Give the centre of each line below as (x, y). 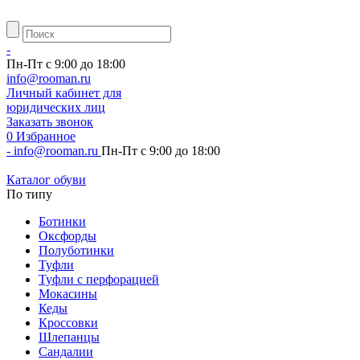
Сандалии (66, 352)
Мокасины (68, 294)
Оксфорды (67, 236)
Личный (29, 93)
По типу (29, 194)
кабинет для (87, 93)
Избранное (46, 136)
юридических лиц (56, 107)
